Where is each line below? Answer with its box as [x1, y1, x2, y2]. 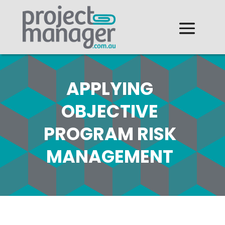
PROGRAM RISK [43, 122, 176, 147]
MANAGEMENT [46, 144, 174, 169]
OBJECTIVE [61, 99, 159, 124]
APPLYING [66, 76, 154, 101]
